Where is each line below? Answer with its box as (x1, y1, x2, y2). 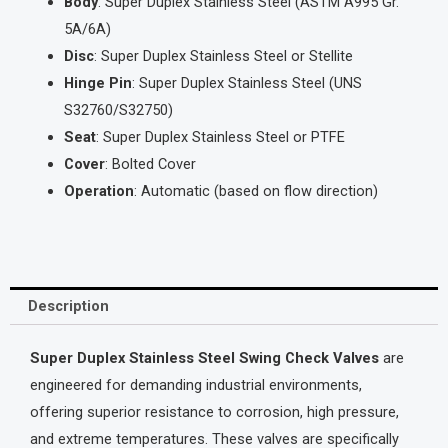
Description (27, 297, 109, 315)
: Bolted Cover (104, 155, 196, 174)
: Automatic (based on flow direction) (133, 182, 378, 201)
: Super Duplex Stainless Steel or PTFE (95, 128, 345, 147)
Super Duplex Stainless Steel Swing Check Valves (30, 348, 379, 367)
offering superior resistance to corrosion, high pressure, (30, 402, 399, 421)
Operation (63, 182, 134, 201)
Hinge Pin (63, 74, 132, 93)
